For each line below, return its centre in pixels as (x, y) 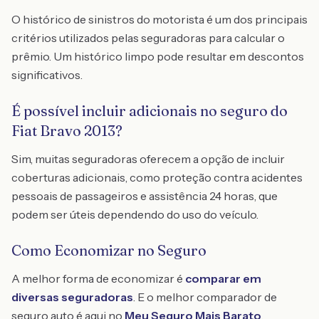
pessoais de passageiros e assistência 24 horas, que (145, 196)
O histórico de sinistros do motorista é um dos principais (159, 19)
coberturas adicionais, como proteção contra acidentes (157, 177)
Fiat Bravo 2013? (67, 131)
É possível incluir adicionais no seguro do (150, 111)
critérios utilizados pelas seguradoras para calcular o (148, 38)
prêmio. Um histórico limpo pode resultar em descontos (158, 56)
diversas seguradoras (72, 297)
